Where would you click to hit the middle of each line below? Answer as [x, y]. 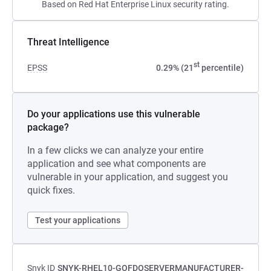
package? [48, 127]
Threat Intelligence [68, 42]
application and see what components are [116, 164]
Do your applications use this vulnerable [114, 114]
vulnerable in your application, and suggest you [128, 177]
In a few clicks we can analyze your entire [115, 150]
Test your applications [78, 220]
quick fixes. [51, 190]
